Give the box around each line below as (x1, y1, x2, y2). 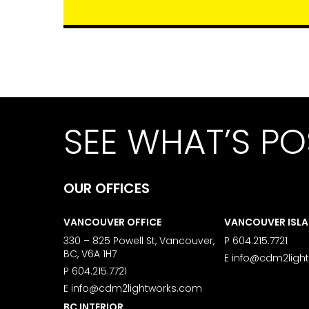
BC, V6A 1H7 (63, 247, 117, 261)
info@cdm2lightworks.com (71, 281, 202, 296)
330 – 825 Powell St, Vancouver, (63, 234, 215, 248)
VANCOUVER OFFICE (63, 215, 161, 230)
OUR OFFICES (63, 179, 150, 199)
